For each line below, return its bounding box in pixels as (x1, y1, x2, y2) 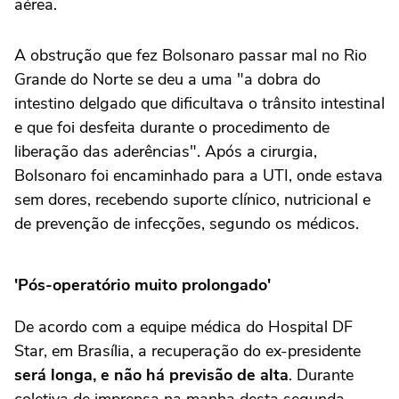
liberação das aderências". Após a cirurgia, (14, 141, 317, 163)
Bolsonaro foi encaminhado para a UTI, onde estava (14, 165, 383, 187)
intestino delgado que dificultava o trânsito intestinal (14, 93, 385, 115)
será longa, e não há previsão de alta (14, 364, 289, 387)
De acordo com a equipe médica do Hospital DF (14, 316, 353, 338)
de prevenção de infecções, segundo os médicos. (14, 213, 359, 235)
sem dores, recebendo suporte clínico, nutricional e (14, 189, 370, 211)
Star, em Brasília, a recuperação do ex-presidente (14, 340, 361, 362)
